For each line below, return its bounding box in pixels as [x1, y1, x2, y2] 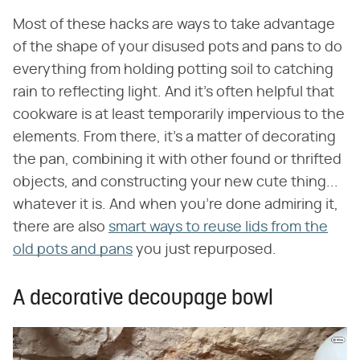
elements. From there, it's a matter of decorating [13, 129, 336, 145]
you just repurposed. [133, 242, 276, 257]
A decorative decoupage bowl [13, 288, 273, 310]
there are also [13, 219, 108, 235]
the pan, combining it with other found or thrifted [13, 152, 342, 167]
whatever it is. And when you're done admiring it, [13, 197, 338, 212]
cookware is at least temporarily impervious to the [13, 107, 345, 122]
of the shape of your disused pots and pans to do [13, 39, 342, 55]
